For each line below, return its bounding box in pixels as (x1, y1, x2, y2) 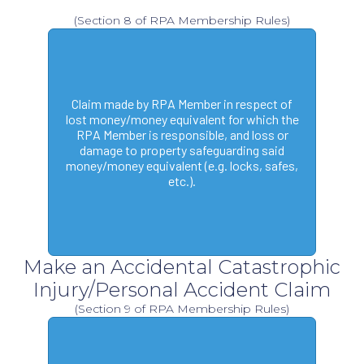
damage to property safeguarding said (80, 142, 284, 158)
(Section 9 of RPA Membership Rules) (75, 301, 289, 317)
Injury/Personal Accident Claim (33, 278, 331, 302)
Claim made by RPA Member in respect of (71, 96, 292, 112)
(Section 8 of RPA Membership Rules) (74, 13, 290, 28)
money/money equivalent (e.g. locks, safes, (66, 158, 298, 174)
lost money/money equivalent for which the (65, 111, 299, 128)
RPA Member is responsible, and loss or (76, 127, 288, 143)
